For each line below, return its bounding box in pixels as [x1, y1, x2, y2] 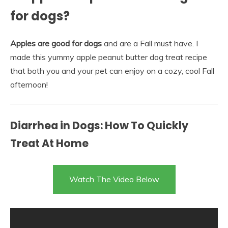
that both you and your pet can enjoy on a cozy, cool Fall [10, 66, 214, 76]
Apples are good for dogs [10, 38, 102, 49]
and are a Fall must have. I [102, 38, 198, 49]
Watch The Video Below [69, 174, 159, 184]
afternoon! [10, 79, 48, 90]
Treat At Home [10, 136, 89, 151]
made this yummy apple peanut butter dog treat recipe [10, 52, 207, 63]
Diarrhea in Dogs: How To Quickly [10, 118, 188, 133]
